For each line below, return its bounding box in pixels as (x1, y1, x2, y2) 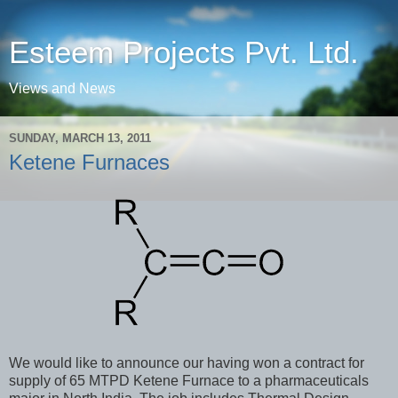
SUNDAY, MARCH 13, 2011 (9, 131, 151, 145)
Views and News (9, 81, 115, 96)
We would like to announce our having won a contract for (9, 354, 364, 370)
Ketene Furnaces (9, 150, 170, 174)
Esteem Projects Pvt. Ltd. (9, 36, 359, 69)
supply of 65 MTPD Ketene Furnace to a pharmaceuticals (9, 372, 369, 388)
